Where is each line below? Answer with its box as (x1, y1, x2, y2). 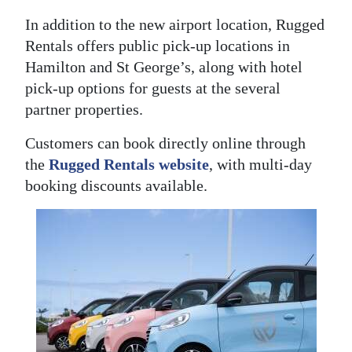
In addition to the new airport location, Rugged (25, 15, 324, 33)
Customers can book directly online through (25, 134, 306, 152)
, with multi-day (209, 155, 312, 173)
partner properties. (25, 100, 143, 118)
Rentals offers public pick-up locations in (25, 36, 290, 54)
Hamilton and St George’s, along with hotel (25, 57, 302, 75)
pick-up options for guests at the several (25, 79, 280, 97)
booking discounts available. (25, 176, 207, 194)
